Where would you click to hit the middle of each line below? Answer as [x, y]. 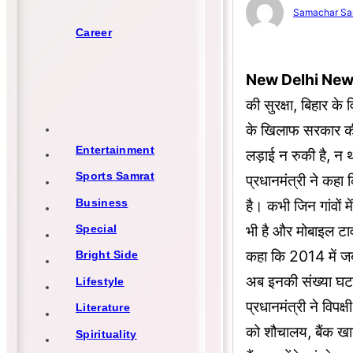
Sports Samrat [115, 176]
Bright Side [107, 255]
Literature [103, 308]
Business [102, 202]
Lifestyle [100, 281]
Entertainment [115, 149]
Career [94, 32]
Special [97, 229]
